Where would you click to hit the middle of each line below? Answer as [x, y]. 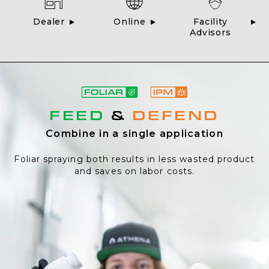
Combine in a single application [134, 134]
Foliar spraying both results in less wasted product [134, 159]
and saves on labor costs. [134, 171]
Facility [210, 22]
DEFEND [176, 115]
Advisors [210, 32]
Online [130, 22]
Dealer [49, 22]
